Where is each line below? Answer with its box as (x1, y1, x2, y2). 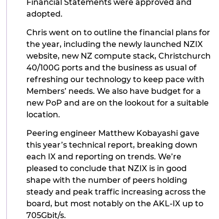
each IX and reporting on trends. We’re (26, 152, 182, 162)
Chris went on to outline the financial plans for (26, 27, 211, 37)
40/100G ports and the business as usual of (26, 63, 197, 72)
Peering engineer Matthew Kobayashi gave (26, 129, 200, 138)
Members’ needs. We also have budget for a (26, 86, 201, 96)
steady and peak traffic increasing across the (26, 187, 206, 197)
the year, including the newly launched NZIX (26, 39, 203, 49)
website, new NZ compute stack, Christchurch (26, 51, 211, 61)
